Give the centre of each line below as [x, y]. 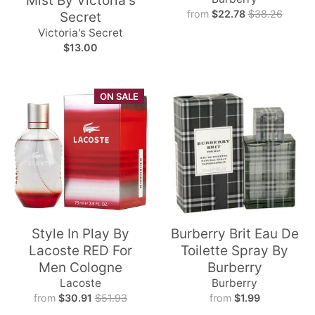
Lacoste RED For [81, 250]
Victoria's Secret [81, 33]
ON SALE [119, 96]
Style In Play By [81, 233]
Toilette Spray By [234, 250]
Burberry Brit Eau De [234, 233]
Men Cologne [81, 267]
